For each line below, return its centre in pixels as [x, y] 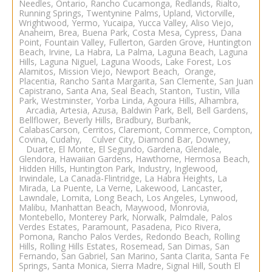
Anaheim [36, 32]
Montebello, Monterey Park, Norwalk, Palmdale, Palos [126, 217]
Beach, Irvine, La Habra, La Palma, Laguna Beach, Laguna [133, 52]
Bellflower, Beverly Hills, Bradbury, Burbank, [105, 120]
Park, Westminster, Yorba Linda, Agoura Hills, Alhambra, [129, 100]
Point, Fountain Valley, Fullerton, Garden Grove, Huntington [135, 42]
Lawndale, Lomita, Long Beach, [83, 197]
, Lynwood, [216, 197]
